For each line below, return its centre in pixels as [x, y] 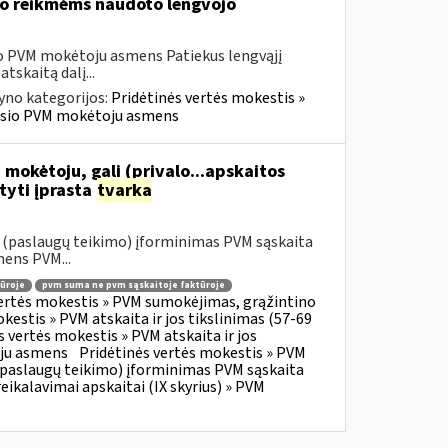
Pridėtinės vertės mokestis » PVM [192, 353]
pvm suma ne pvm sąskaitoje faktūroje [133, 285]
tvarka [124, 190]
